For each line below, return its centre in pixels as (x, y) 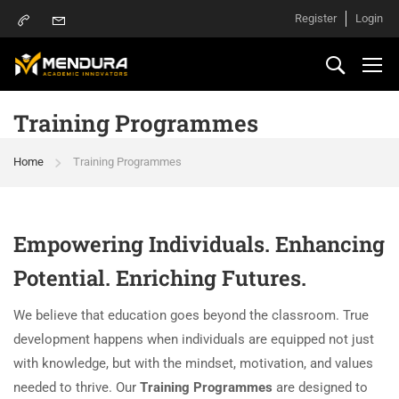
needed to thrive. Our (77, 387)
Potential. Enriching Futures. (160, 278)
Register (316, 18)
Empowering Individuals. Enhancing (199, 244)
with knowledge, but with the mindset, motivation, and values (193, 363)
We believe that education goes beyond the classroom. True (191, 315)
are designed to (320, 387)
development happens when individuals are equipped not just (194, 339)
